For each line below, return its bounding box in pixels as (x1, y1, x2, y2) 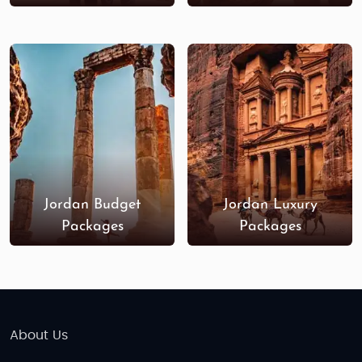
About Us (10, 329, 68, 342)
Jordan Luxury (222, 197, 318, 213)
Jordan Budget (44, 197, 141, 213)
